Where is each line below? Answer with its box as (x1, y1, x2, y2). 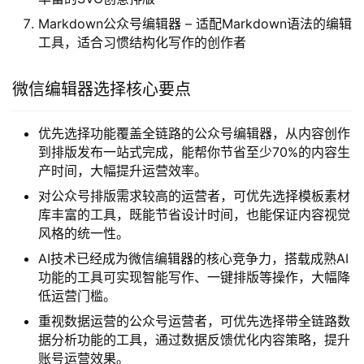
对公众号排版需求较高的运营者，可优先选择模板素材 (38, 188, 350, 204)
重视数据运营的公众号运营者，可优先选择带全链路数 (38, 313, 350, 329)
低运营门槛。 (38, 288, 116, 304)
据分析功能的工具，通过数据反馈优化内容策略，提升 (38, 331, 350, 348)
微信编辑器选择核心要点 (12, 80, 191, 99)
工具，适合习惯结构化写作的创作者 (38, 34, 246, 50)
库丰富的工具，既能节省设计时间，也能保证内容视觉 (38, 206, 350, 223)
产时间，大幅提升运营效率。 (38, 162, 207, 179)
